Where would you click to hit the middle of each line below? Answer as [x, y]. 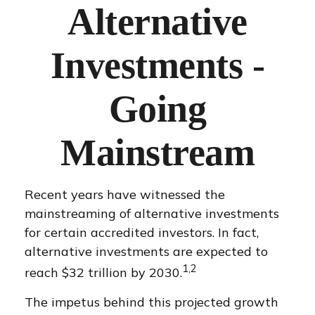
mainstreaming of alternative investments [152, 213]
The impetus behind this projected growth [152, 302]
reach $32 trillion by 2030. [103, 272]
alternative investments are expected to [146, 251]
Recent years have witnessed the [125, 194]
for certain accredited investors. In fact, [142, 232]
